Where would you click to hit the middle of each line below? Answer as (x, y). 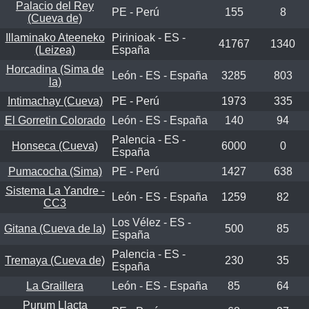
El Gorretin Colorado (55, 120)
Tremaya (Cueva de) (55, 260)
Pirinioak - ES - (149, 37)
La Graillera (55, 286)
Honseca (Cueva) (55, 146)
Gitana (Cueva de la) (55, 228)
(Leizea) (55, 50)
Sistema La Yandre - (55, 190)
